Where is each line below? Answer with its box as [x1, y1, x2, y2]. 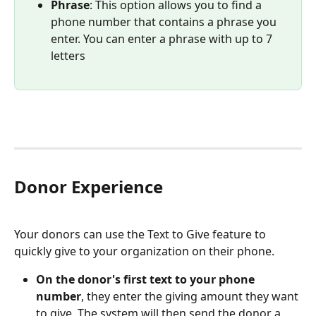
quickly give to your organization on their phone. [14, 243, 277, 259]
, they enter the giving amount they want [81, 288, 301, 304]
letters [51, 47, 88, 63]
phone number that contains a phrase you [51, 13, 279, 30]
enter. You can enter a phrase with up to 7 [51, 30, 275, 47]
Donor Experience [14, 175, 163, 199]
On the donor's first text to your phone [36, 271, 257, 287]
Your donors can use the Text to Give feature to [14, 226, 269, 242]
